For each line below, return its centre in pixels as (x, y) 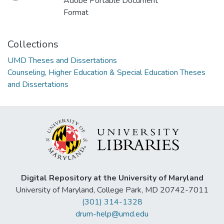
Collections (33, 44)
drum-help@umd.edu (112, 214)
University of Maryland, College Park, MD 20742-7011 (112, 190)
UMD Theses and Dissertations (62, 61)
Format (76, 13)
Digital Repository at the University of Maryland (112, 178)
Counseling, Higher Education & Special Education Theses (106, 73)
